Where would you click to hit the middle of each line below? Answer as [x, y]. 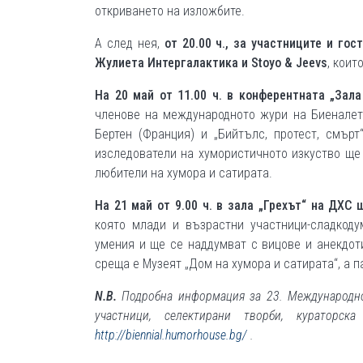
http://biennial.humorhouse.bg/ [171, 335]
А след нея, [130, 43]
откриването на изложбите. [170, 11]
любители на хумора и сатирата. [184, 173]
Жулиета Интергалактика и [173, 63]
